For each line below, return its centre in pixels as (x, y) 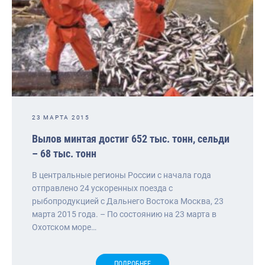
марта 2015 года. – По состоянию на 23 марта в (124, 214)
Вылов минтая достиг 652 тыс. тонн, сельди (131, 138)
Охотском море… (64, 227)
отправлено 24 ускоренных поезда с (102, 188)
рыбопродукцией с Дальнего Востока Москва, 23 (128, 201)
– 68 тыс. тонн (64, 153)
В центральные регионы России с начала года (122, 175)
